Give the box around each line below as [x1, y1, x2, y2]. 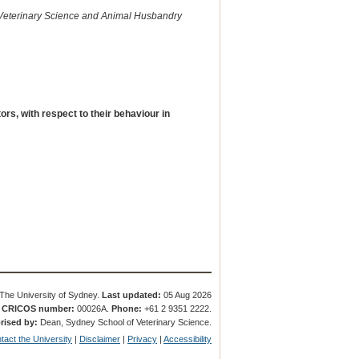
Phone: [111, 304, 143, 314]
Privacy [127, 334, 158, 345]
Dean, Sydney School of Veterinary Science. [38, 317, 212, 328]
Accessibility [163, 334, 212, 345]
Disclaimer [79, 334, 121, 345]
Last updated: [102, 289, 162, 300]
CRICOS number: [2, 304, 75, 314]
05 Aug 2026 [161, 289, 212, 300]
